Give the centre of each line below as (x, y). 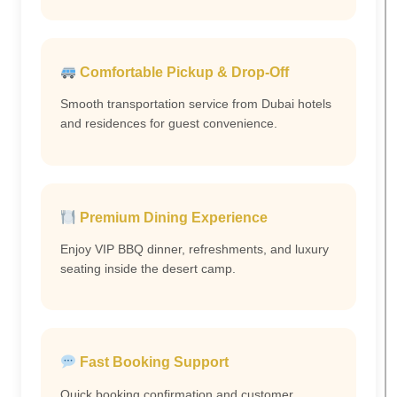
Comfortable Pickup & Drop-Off (183, 73)
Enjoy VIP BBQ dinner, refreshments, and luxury (195, 249)
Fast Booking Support (153, 362)
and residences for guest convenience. (169, 124)
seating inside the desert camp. (148, 268)
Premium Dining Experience (172, 217)
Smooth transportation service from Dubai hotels (196, 104)
